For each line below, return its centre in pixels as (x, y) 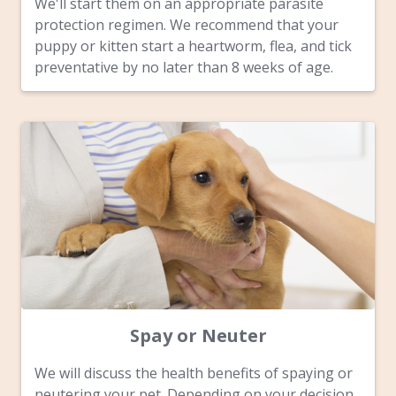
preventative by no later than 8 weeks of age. (184, 67)
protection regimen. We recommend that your (187, 24)
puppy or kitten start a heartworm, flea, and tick (193, 46)
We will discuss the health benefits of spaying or (194, 373)
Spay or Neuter (198, 335)
